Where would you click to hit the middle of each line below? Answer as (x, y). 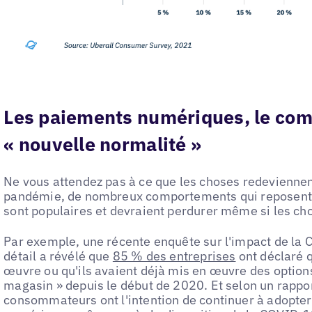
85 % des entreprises (174, 256)
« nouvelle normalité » (103, 144)
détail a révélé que (58, 256)
